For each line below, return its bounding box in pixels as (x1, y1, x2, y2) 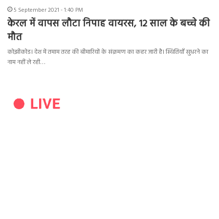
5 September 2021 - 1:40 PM (14, 5, 83, 16)
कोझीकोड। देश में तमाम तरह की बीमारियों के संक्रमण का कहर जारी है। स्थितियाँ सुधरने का (7, 47, 208, 58)
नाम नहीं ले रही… (7, 57, 45, 68)
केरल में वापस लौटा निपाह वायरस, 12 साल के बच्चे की (7, 16, 210, 32)
